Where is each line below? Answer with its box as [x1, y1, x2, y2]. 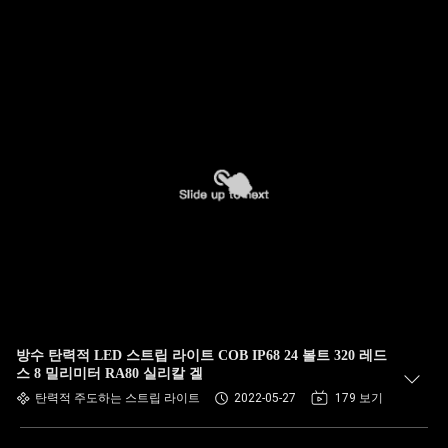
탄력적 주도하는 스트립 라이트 [35, 391, 200, 405]
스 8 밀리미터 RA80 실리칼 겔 [16, 366, 203, 381]
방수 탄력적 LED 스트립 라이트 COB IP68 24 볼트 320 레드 [16, 348, 387, 363]
